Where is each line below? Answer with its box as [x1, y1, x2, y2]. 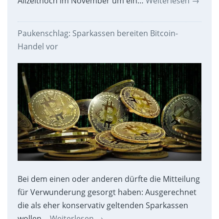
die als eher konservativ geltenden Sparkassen [17, 200, 188, 211]
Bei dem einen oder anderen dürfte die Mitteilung [17, 174, 200, 184]
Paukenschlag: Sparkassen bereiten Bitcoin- [17, 28, 178, 39]
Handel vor [17, 41, 58, 52]
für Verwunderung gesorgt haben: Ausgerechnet [17, 187, 197, 197]
